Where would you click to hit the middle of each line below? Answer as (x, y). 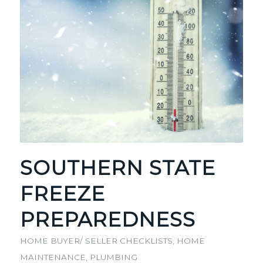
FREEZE (62, 193)
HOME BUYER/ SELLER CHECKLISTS (96, 240)
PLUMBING (113, 257)
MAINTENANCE (53, 257)
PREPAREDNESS (107, 219)
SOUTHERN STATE (117, 168)
